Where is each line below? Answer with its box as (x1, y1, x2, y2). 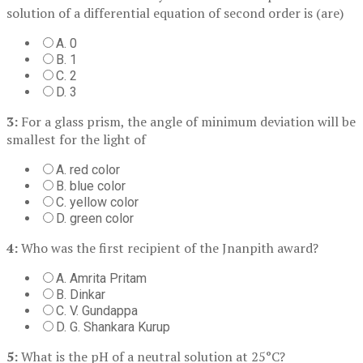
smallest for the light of (6, 130, 146, 148)
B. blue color (56, 177, 126, 194)
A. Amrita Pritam (56, 270, 147, 286)
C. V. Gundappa (56, 302, 138, 318)
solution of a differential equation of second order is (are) (6, 3, 344, 22)
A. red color (56, 161, 120, 177)
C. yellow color (56, 194, 139, 210)
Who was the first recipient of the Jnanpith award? (18, 238, 318, 257)
